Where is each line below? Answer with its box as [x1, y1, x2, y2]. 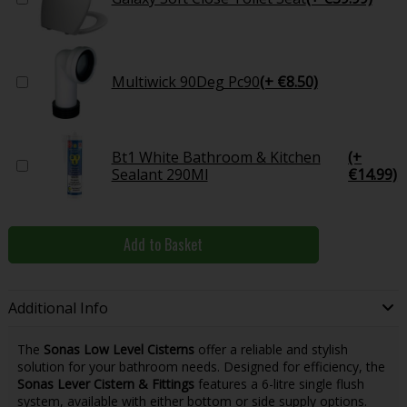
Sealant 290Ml [111, 164, 208, 184]
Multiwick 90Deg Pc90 [111, 72, 260, 93]
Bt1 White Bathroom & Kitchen [111, 146, 321, 167]
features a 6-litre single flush [194, 374, 364, 392]
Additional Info [7, 298, 108, 319]
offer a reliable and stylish [194, 340, 348, 358]
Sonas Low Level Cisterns [43, 340, 194, 358]
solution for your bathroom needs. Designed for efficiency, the [16, 357, 385, 375]
